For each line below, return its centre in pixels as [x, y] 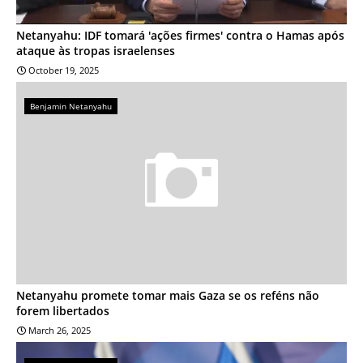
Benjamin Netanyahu [71, 106]
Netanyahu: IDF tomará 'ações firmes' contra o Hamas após [180, 35]
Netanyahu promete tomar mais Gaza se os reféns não [168, 295]
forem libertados [63, 310]
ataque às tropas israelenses [96, 50]
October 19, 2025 [64, 70]
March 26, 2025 [60, 330]
